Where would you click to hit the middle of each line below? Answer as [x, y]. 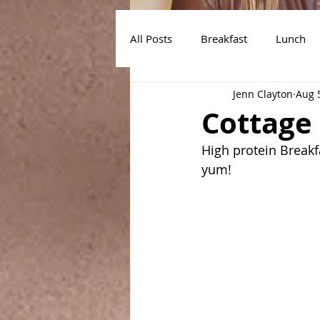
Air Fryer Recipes [200, 95]
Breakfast [224, 38]
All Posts [151, 38]
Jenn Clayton [263, 94]
